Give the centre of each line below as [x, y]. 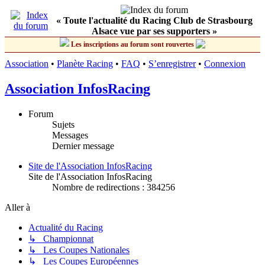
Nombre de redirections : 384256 [114, 187]
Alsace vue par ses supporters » [154, 31]
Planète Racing [85, 64]
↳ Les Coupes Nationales [79, 250]
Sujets [63, 124]
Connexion [225, 64]
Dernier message [83, 146]
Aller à [17, 207]
